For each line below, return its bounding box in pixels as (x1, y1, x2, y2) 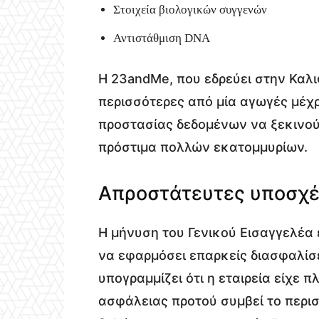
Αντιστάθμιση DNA (113, 31, 210, 45)
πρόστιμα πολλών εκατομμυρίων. (98, 139, 308, 155)
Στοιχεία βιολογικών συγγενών (113, 2, 267, 16)
